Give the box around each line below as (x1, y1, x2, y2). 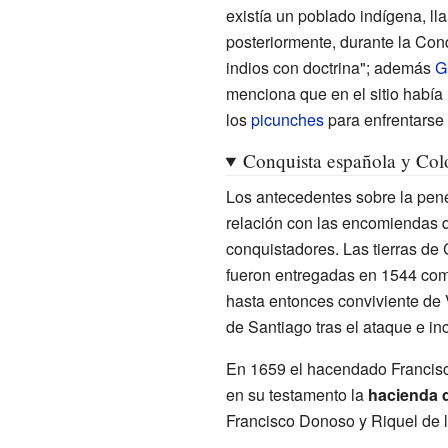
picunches (250, 107, 324, 131)
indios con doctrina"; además (225, 55, 435, 79)
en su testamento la (225, 382, 368, 406)
